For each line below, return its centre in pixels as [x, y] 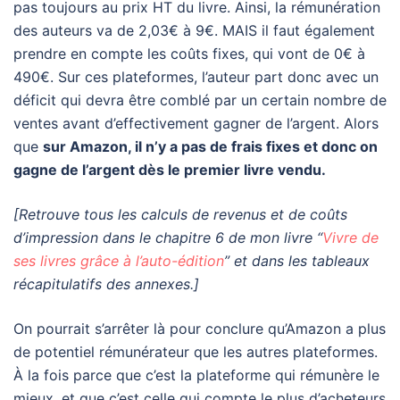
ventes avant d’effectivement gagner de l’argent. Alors [196, 124]
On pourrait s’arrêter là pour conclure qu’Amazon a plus [200, 329]
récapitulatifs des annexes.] [106, 284]
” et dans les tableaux [297, 261]
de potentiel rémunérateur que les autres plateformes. [196, 352]
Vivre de [350, 238]
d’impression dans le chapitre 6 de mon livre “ [168, 238]
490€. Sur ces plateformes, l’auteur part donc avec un [196, 77]
